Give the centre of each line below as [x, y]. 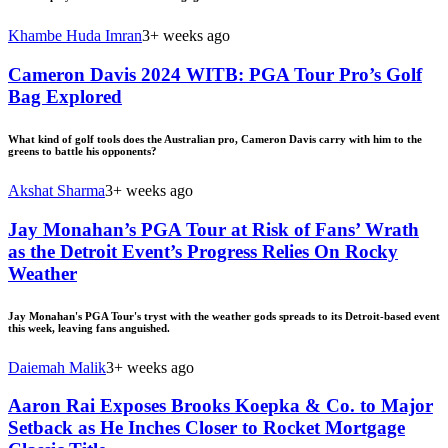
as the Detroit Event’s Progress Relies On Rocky [203, 251]
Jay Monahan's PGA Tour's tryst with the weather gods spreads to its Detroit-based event [224, 315]
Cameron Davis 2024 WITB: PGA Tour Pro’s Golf [215, 75]
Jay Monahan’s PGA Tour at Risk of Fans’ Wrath [213, 229]
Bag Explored [65, 97]
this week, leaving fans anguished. [89, 327]
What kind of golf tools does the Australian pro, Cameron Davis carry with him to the [215, 139]
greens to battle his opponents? [82, 151]
